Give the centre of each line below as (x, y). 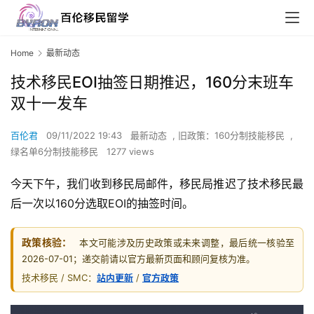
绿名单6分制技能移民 (54, 152)
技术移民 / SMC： (59, 278)
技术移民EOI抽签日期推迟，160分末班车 (152, 82)
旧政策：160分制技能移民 (231, 136)
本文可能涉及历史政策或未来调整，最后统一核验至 (187, 243)
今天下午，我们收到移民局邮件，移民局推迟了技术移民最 (157, 184)
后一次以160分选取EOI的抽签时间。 (102, 204)
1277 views (130, 152)
